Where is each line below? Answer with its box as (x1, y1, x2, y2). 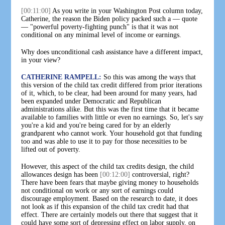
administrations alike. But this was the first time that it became (21, 105, 199, 113)
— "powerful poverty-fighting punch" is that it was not (21, 23, 179, 31)
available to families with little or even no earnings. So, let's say (21, 113, 204, 121)
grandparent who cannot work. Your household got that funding (21, 129, 202, 137)
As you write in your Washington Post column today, (51, 7, 203, 15)
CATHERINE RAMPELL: (21, 73, 102, 81)
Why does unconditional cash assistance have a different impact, (21, 48, 203, 56)
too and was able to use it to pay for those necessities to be (21, 137, 187, 145)
